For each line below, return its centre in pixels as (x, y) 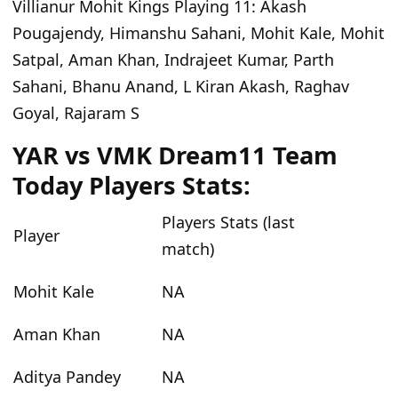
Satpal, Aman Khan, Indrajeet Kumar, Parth (173, 60)
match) (188, 249)
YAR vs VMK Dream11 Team (175, 155)
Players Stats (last (228, 223)
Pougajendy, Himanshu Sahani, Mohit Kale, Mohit (199, 33)
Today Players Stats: (131, 186)
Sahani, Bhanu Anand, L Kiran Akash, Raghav (181, 87)
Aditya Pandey (67, 377)
